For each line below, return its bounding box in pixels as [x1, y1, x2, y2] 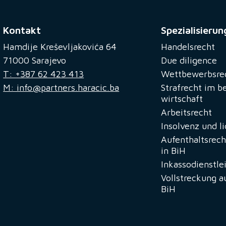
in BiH [160, 145, 186, 156]
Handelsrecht [160, 41, 215, 52]
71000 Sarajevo [3, 55, 67, 66]
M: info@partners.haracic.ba [3, 82, 120, 93]
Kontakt [3, 24, 41, 36]
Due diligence [160, 55, 217, 66]
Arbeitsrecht [160, 107, 212, 118]
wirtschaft [160, 93, 203, 104]
